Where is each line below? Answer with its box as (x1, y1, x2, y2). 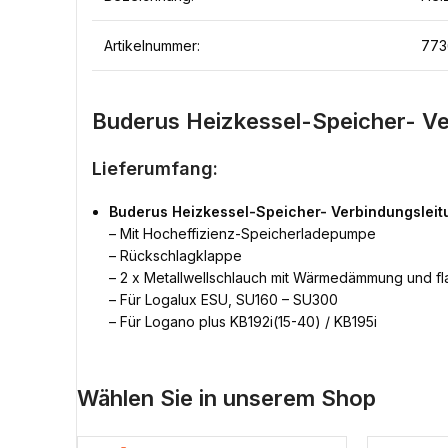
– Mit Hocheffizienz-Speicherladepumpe (109, 225, 376, 242)
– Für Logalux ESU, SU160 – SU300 (109, 291, 338, 308)
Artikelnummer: (104, 37, 200, 54)
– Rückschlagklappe (109, 247, 242, 264)
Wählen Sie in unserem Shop (77, 385, 376, 411)
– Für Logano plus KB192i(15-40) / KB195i (109, 313, 377, 330)
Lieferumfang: (92, 158, 218, 179)
